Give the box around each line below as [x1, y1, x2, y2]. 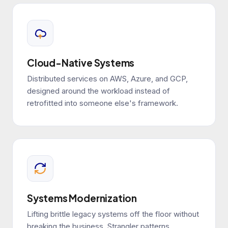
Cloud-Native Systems [27, 56, 135, 69]
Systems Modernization [27, 192, 137, 205]
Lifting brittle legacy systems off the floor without [27, 209, 199, 219]
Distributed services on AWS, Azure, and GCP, [27, 74, 188, 84]
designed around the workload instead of [27, 86, 170, 96]
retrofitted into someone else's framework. [27, 98, 178, 108]
